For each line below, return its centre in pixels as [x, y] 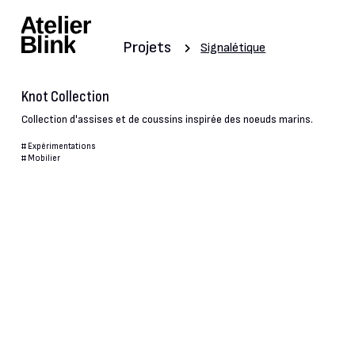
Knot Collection [65, 96]
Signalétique [233, 48]
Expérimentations [61, 147]
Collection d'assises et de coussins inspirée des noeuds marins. [167, 120]
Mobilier [44, 158]
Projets [147, 47]
